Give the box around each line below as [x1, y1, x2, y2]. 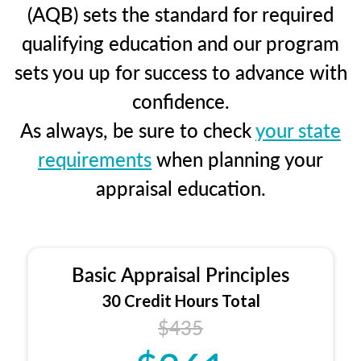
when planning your [151, 144, 323, 172]
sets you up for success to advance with [14, 57, 347, 85]
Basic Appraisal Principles [72, 259, 289, 288]
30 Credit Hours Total [101, 290, 260, 310]
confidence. [131, 86, 230, 114]
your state [255, 115, 341, 143]
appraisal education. [95, 173, 266, 201]
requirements [38, 144, 151, 172]
